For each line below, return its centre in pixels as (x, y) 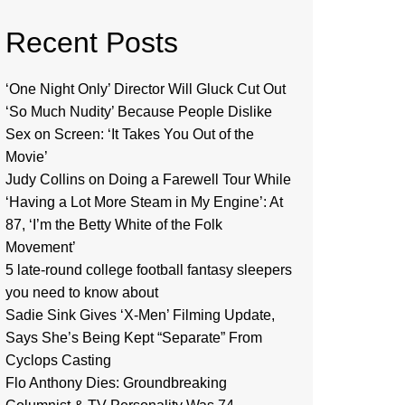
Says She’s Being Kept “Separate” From (134, 338)
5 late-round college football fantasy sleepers (149, 270)
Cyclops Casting (58, 360)
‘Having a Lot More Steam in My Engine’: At (144, 202)
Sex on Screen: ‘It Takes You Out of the (130, 134)
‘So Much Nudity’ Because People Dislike (139, 112)
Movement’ (41, 247)
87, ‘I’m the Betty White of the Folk (114, 225)
